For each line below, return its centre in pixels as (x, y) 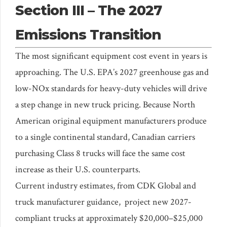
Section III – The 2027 (88, 10)
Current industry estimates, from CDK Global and (106, 185)
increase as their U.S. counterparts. (78, 169)
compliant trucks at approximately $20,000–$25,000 (109, 218)
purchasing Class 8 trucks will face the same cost (100, 153)
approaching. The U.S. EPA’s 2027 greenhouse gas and (112, 72)
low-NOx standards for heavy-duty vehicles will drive (111, 88)
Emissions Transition (88, 34)
